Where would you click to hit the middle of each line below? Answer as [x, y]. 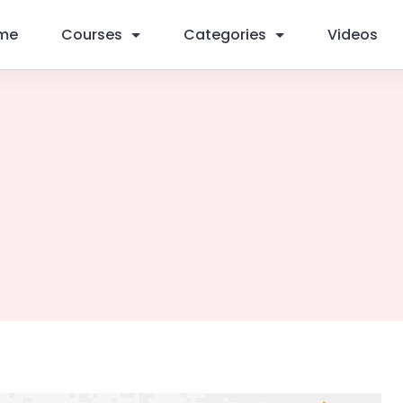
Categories [225, 35]
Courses [92, 35]
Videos [353, 35]
